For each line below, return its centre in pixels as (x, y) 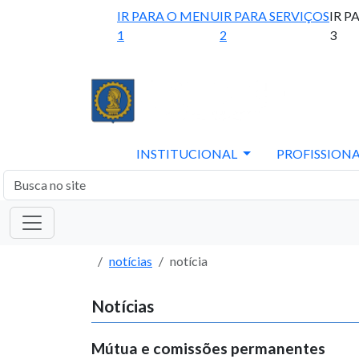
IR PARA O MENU (168, 16)
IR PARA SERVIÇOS (274, 16)
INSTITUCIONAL (188, 153)
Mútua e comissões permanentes (208, 348)
